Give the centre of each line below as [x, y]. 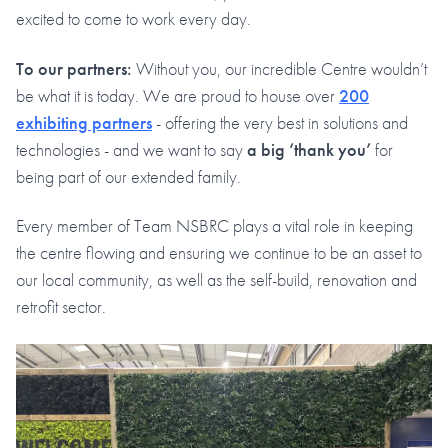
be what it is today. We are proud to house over [177, 95]
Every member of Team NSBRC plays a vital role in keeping [214, 226]
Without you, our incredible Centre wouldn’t [279, 68]
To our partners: [74, 68]
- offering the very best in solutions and [280, 122]
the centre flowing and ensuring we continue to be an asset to [219, 253]
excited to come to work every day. [133, 19]
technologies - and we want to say [131, 149]
